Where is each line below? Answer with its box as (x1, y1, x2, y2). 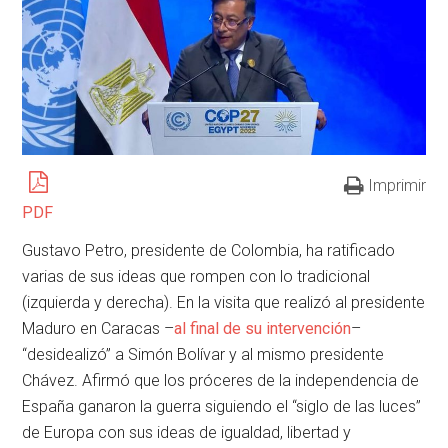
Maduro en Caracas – (22, 318, 175, 338)
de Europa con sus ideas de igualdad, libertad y (22, 422, 352, 442)
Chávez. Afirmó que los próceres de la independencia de (22, 370, 420, 390)
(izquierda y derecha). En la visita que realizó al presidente (22, 292, 426, 312)
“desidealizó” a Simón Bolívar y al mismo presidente (22, 344, 385, 364)
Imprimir (367, 175, 426, 195)
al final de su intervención (174, 318, 352, 338)
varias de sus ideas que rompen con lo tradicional (22, 266, 371, 286)
